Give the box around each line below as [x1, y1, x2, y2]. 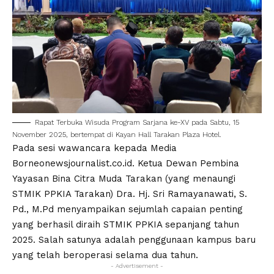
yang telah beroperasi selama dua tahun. [12, 249, 198, 261]
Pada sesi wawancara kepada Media [12, 142, 177, 154]
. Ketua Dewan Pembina [132, 157, 239, 169]
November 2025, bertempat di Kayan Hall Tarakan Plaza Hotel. [12, 130, 221, 139]
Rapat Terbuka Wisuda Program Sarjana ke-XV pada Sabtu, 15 [35, 117, 239, 127]
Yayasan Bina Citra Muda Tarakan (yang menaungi [12, 172, 235, 184]
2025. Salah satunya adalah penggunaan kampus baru [12, 234, 256, 245]
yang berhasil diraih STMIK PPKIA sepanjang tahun [12, 218, 239, 230]
